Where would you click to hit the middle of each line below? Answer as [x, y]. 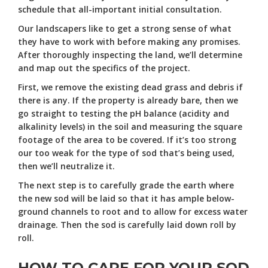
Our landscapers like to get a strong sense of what [125, 28]
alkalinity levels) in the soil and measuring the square [130, 126]
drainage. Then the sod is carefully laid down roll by [127, 224]
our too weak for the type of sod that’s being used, [126, 153]
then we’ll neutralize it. [66, 166]
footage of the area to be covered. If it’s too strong [127, 139]
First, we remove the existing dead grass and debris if [130, 87]
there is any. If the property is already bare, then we [128, 100]
